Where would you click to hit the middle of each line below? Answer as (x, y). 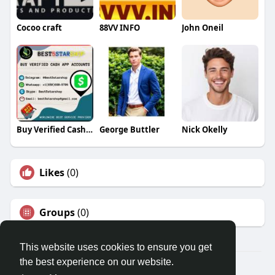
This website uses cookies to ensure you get (116, 247)
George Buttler (129, 129)
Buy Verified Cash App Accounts (89, 129)
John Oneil (203, 28)
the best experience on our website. (97, 262)
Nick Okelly (205, 129)
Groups (57, 212)
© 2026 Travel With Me (137, 266)
